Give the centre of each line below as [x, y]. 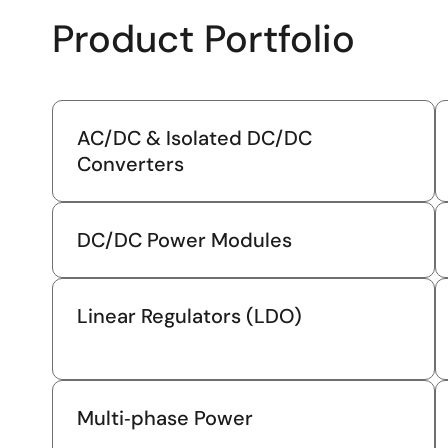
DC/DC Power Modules [184, 239]
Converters [130, 163]
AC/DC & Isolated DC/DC [194, 137]
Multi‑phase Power [165, 417]
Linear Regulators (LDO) [189, 315]
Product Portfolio [203, 38]
